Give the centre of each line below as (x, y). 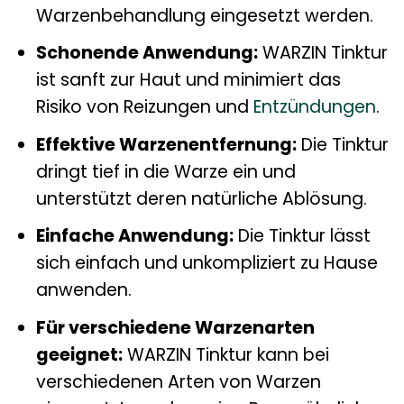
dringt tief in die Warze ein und (165, 171)
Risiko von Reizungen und (144, 107)
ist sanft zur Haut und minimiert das (188, 80)
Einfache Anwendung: (134, 236)
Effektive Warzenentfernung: (166, 144)
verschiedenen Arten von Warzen (178, 381)
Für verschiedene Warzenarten (175, 327)
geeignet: (79, 354)
